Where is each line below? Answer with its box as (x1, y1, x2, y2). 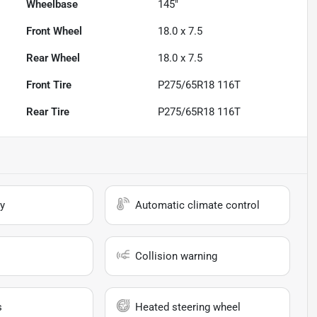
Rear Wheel (26, 51, 81, 64)
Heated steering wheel (135, 300, 241, 313)
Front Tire (26, 78, 72, 91)
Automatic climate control (135, 198, 260, 212)
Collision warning (135, 249, 218, 263)
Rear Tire (26, 105, 70, 118)
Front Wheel (26, 24, 83, 38)
